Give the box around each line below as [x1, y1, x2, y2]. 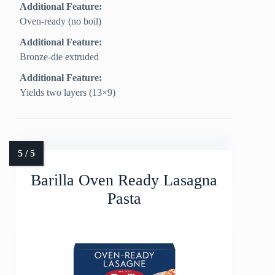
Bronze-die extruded [20, 52, 99, 63]
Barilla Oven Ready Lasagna [31, 171, 218, 190]
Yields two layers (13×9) [20, 87, 116, 98]
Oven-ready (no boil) [20, 16, 102, 27]
